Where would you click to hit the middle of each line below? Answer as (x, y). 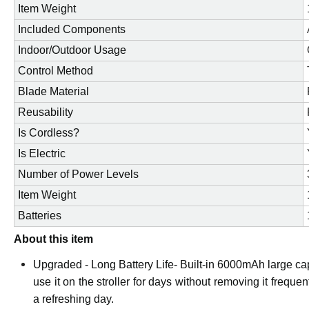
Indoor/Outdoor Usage (72, 50)
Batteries (40, 216)
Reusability (46, 112)
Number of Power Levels (78, 175)
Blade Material (53, 92)
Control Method (56, 71)
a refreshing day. (73, 299)
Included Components (72, 30)
